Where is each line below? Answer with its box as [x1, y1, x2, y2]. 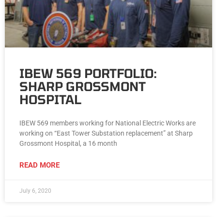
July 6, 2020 [19, 187, 51, 195]
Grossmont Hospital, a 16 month [19, 139, 117, 148]
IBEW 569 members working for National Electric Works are [19, 119, 196, 127]
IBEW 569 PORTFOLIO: [19, 66, 157, 81]
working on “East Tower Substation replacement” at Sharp [19, 129, 193, 138]
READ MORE [19, 161, 60, 170]
